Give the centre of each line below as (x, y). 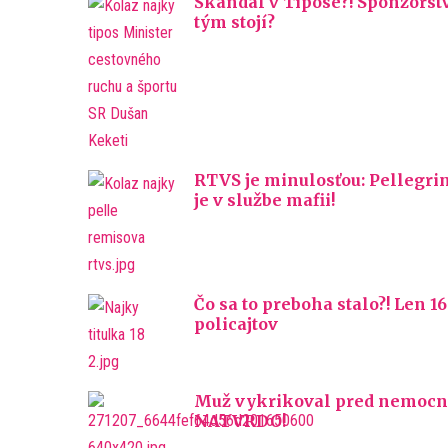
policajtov (236, 324)
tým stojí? (234, 22)
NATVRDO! (240, 421)
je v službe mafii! (264, 200)
